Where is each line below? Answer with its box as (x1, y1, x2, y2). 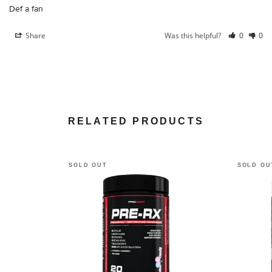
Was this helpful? (165, 30, 223, 41)
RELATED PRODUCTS (67, 115, 205, 126)
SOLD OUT (69, 161, 107, 168)
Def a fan (9, 3, 43, 13)
